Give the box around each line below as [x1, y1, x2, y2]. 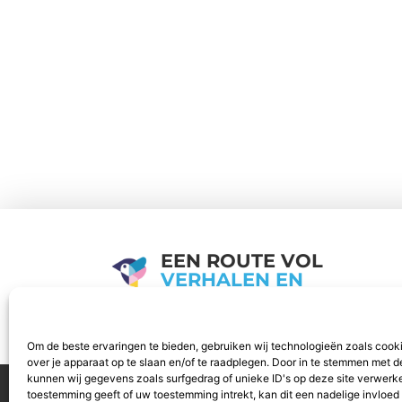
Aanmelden [107, 376, 183, 393]
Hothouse [161, 305, 232, 323]
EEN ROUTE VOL [161, 249, 323, 272]
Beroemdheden [219, 376, 324, 393]
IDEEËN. [161, 286, 240, 310]
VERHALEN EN [161, 267, 303, 291]
